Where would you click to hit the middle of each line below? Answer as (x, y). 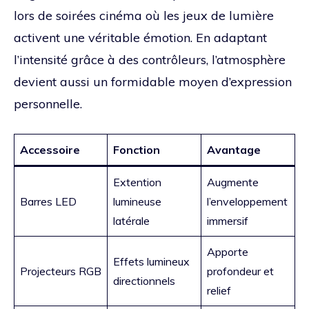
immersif (228, 221)
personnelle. (48, 104)
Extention (137, 182)
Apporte (228, 252)
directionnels (144, 281)
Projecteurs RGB (61, 271)
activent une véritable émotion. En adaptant (140, 38)
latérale (131, 221)
